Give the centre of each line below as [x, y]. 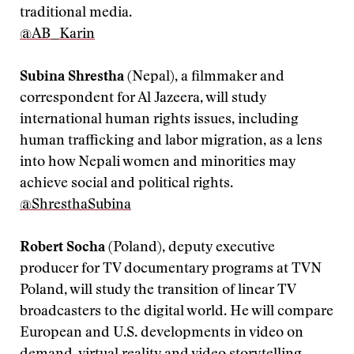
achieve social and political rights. [126, 184]
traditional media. [76, 13]
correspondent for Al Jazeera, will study [143, 99]
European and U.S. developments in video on [162, 333]
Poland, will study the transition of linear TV [158, 291]
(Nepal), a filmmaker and [204, 77]
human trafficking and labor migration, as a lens [171, 141]
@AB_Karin [57, 35]
